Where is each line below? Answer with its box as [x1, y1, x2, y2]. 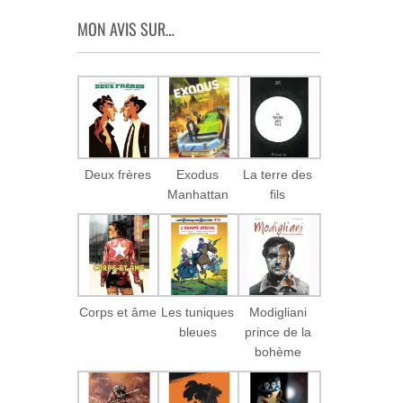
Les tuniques [161, 305, 235, 320]
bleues [178, 325, 217, 340]
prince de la [244, 325, 311, 340]
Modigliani [248, 305, 307, 320]
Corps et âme [78, 305, 157, 320]
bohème [254, 345, 301, 360]
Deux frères [84, 167, 151, 183]
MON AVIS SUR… [77, 17, 175, 40]
